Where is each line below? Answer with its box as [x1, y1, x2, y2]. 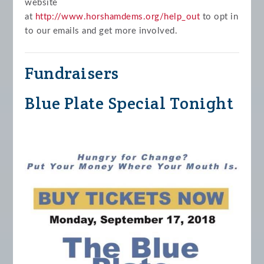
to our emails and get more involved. [25, 26, 178, 35]
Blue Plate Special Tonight [25, 92, 234, 114]
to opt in [200, 12, 239, 21]
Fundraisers [25, 62, 119, 84]
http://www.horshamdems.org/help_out [35, 12, 200, 21]
